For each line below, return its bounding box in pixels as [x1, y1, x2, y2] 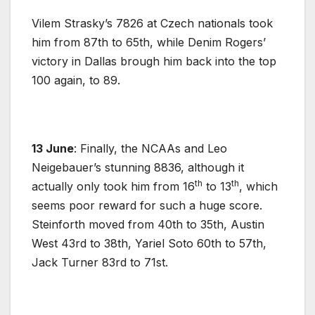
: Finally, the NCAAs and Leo [74, 141, 227, 155]
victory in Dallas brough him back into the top [32, 53, 276, 68]
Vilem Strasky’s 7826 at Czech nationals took [32, 15, 273, 30]
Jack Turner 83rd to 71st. [32, 255, 168, 269]
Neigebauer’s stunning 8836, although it [32, 160, 244, 174]
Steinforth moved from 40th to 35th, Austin [32, 217, 264, 231]
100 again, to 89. [32, 72, 120, 87]
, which [239, 179, 278, 193]
